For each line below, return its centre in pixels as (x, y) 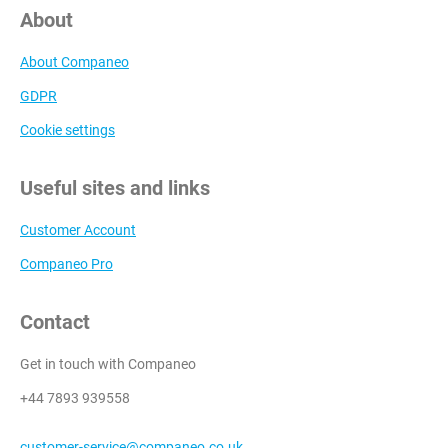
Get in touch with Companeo (108, 363)
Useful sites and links (115, 187)
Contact (55, 321)
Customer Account (78, 229)
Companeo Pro (66, 263)
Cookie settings (67, 129)
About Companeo (74, 61)
